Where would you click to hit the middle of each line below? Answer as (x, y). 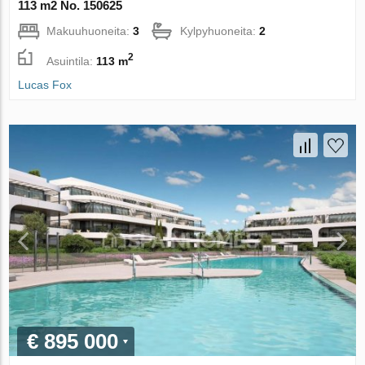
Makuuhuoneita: (90, 31)
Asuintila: (72, 61)
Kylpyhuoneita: (220, 31)
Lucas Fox (45, 85)
